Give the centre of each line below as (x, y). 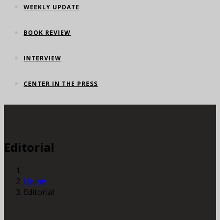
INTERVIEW (42, 58)
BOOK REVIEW (47, 33)
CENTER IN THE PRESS (61, 84)
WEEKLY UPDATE (52, 7)
